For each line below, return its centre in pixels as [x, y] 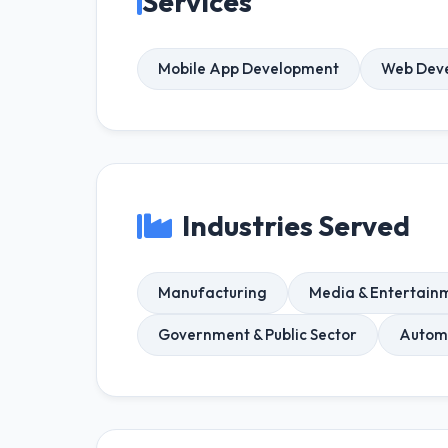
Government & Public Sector [257, 334]
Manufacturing [212, 292]
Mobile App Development [248, 68]
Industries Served [296, 225]
